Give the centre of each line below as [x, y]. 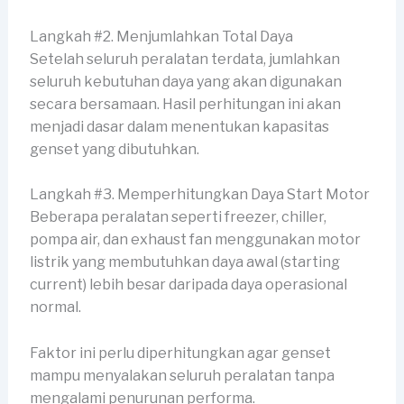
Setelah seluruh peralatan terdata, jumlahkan [184, 59]
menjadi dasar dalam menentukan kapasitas [179, 126]
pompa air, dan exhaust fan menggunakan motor [195, 240]
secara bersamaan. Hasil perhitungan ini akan [185, 104]
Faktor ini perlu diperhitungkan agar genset [180, 353]
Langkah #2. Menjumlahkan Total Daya [161, 36]
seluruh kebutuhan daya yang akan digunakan [185, 81]
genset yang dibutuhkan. [114, 149]
